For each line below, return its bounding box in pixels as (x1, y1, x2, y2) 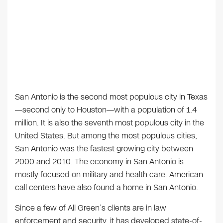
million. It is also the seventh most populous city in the (15, 116, 204, 128)
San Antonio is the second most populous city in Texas (15, 91, 208, 103)
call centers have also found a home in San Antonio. (15, 181, 198, 193)
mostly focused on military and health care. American (15, 168, 203, 180)
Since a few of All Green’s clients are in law (15, 202, 166, 214)
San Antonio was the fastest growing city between (15, 142, 193, 154)
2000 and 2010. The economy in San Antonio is (15, 155, 184, 167)
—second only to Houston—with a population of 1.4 (15, 104, 197, 115)
